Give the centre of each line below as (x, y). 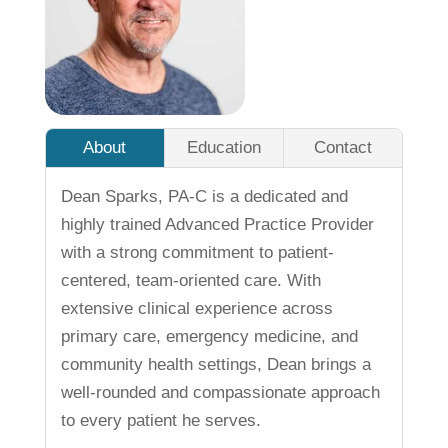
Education (223, 147)
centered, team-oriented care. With (190, 280)
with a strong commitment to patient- (197, 252)
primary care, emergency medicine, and (209, 336)
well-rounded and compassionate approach (220, 392)
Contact (343, 147)
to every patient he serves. (160, 420)
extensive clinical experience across (196, 308)
